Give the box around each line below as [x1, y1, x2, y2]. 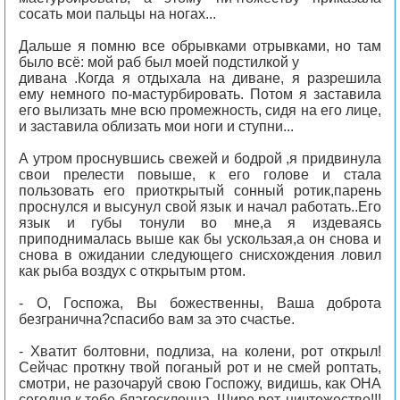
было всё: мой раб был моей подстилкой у [19, 54, 299, 70]
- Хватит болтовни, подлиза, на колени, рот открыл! [19, 344, 381, 359]
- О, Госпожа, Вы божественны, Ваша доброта [19, 296, 381, 311]
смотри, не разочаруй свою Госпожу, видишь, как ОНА [19, 376, 381, 391]
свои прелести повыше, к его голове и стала [19, 167, 381, 182]
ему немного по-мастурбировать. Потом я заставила [19, 87, 381, 102]
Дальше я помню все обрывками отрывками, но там [19, 38, 381, 54]
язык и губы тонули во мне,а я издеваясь [19, 215, 381, 230]
